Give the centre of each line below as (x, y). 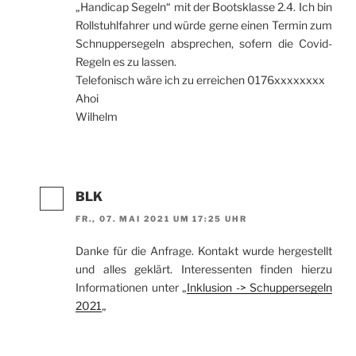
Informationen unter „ (131, 288)
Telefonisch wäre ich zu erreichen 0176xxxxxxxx (200, 79)
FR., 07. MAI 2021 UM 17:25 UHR (161, 219)
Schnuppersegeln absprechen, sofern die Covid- (204, 43)
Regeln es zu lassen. (126, 61)
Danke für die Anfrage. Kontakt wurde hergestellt (204, 251)
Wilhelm (97, 116)
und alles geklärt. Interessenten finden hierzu (204, 269)
